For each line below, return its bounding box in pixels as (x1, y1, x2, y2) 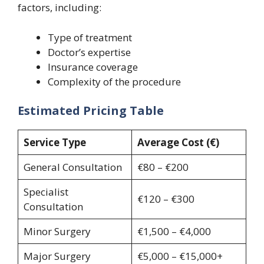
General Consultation (23, 160, 122, 174)
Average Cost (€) (137, 136, 219, 150)
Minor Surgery (23, 225, 91, 239)
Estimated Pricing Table (18, 103, 164, 119)
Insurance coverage (48, 60, 138, 74)
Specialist (23, 185, 68, 199)
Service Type (23, 136, 86, 150)
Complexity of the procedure (48, 74, 181, 88)
